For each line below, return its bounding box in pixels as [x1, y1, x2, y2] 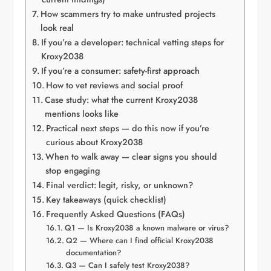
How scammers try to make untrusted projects [41, 8, 216, 21]
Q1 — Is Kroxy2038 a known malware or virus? [64, 222, 229, 234]
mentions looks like [45, 108, 119, 120]
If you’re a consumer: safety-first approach [41, 65, 200, 77]
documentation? [65, 247, 122, 259]
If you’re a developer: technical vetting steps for [41, 36, 224, 49]
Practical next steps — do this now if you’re [46, 122, 210, 135]
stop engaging [45, 165, 100, 177]
